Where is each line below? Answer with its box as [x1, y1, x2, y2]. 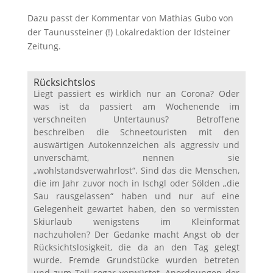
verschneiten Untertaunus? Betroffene [33, 113, 240, 125]
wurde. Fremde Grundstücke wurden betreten [33, 253, 240, 266]
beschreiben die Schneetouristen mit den [33, 126, 240, 138]
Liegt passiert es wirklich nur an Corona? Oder [33, 87, 240, 99]
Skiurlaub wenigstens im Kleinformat [33, 215, 240, 227]
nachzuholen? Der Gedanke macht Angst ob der [33, 228, 240, 240]
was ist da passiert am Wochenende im [33, 100, 240, 112]
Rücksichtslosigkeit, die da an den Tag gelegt [33, 241, 240, 253]
